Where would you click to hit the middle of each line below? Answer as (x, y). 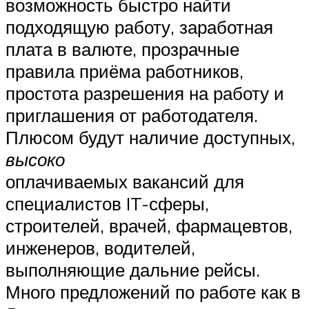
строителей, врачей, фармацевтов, (149, 226)
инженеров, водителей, (100, 248)
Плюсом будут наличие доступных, (150, 138)
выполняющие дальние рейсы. (133, 270)
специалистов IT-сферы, (107, 204)
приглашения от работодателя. (132, 116)
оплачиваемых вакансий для (125, 182)
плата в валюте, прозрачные (122, 49)
